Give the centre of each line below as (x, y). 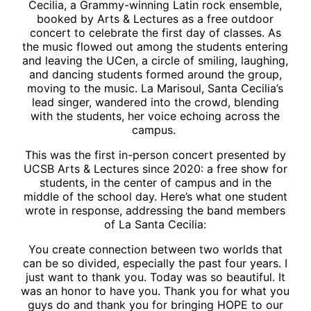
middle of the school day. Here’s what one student (155, 196)
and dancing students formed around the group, (155, 74)
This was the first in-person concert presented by (155, 154)
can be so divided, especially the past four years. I (155, 263)
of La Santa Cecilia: (155, 224)
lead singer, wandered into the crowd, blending (155, 102)
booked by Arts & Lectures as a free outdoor (155, 18)
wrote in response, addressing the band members (155, 210)
